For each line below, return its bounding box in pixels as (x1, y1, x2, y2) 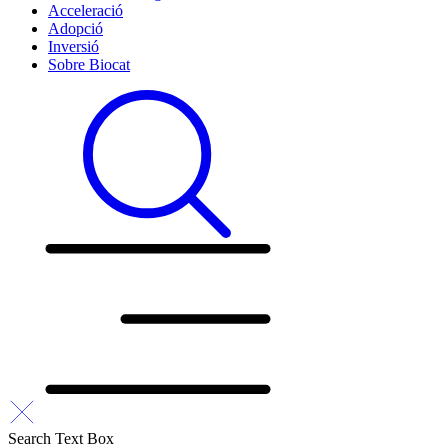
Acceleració (48, 2, 123, 19)
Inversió (48, 38, 99, 55)
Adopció (48, 20, 103, 37)
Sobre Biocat (48, 56, 130, 73)
